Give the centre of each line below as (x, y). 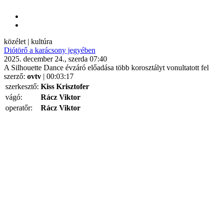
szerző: (15, 76)
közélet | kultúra (28, 41)
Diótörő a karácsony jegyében (50, 50)
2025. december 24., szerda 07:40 (55, 59)
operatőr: (19, 108)
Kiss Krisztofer (65, 86)
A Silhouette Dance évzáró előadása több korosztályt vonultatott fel (106, 68)
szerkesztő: (22, 86)
